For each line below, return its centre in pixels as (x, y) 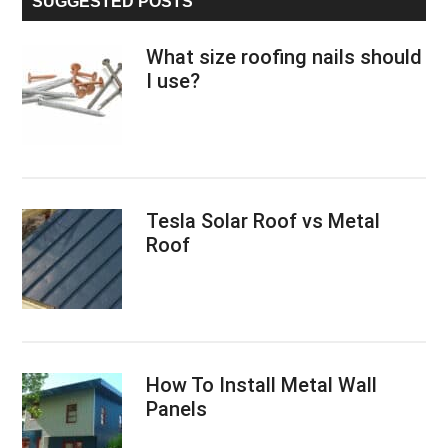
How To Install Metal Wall (262, 384)
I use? (173, 80)
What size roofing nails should (284, 56)
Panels (177, 408)
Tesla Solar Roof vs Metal (263, 220)
